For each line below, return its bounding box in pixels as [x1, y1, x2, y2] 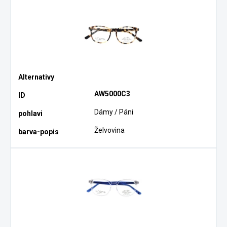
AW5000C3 [94, 89, 131, 98]
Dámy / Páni [94, 108, 134, 117]
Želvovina [94, 126, 125, 135]
